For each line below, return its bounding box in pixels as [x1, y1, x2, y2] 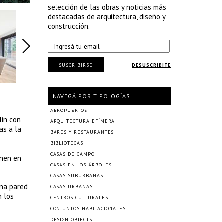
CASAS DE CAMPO [50, 151, 95, 157]
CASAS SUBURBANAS [50, 172, 103, 179]
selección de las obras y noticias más [48, 2, 166, 12]
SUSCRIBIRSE [58, 61, 93, 68]
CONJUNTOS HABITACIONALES [50, 205, 126, 212]
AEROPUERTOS [50, 107, 87, 113]
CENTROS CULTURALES [50, 194, 108, 201]
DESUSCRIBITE [132, 62, 171, 68]
